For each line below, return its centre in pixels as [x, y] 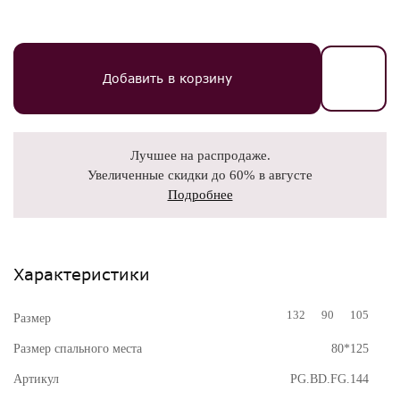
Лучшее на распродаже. [200, 155]
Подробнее [200, 195]
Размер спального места [78, 349]
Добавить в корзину [167, 78]
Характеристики [82, 274]
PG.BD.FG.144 [329, 379]
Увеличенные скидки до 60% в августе [200, 175]
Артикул [36, 379]
